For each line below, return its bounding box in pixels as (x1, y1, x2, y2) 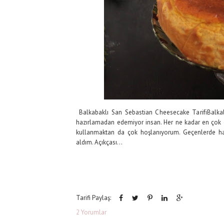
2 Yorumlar (76, 207, 106, 216)
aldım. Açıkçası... (76, 138, 123, 147)
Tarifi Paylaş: (76, 193, 111, 202)
